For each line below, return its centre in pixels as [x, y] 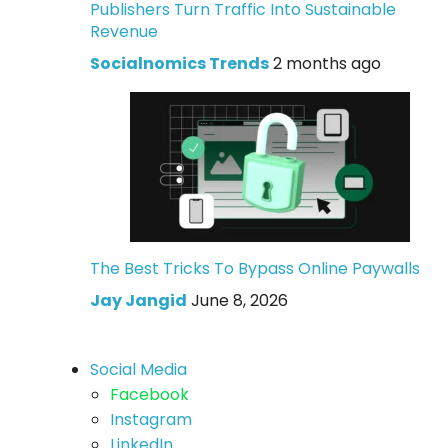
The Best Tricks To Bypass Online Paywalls [254, 268]
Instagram [150, 419]
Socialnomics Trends [179, 63]
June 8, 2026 [239, 300]
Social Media [138, 369]
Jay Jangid [138, 300]
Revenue [123, 31]
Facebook [149, 394]
